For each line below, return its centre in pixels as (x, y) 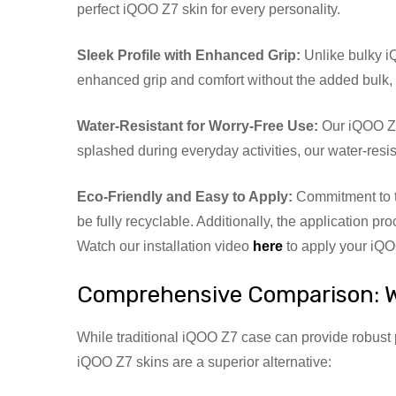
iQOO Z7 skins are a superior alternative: (204, 362)
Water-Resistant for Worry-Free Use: (198, 126)
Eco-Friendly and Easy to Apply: (185, 196)
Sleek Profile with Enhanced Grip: (189, 55)
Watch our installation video (165, 246)
